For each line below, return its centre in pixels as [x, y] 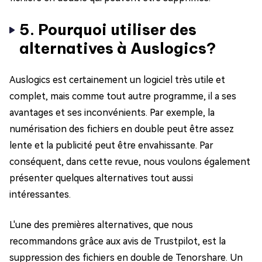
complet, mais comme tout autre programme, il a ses [123, 96]
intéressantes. [40, 195]
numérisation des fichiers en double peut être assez [122, 129]
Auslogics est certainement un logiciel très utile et [117, 80]
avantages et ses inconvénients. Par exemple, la [112, 113]
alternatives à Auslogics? [118, 49]
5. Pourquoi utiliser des [108, 30]
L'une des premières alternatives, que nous [101, 225]
